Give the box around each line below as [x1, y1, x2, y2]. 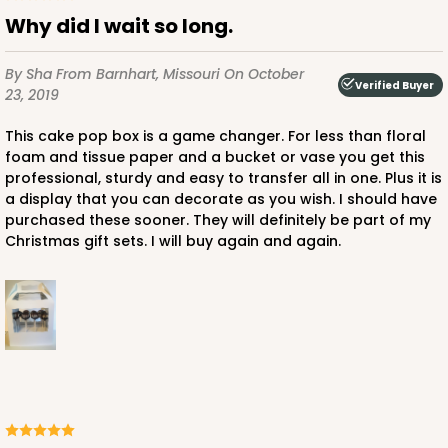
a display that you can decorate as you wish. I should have [5, 189, 437, 210]
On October [224, 64, 304, 85]
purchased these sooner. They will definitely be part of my [5, 210, 431, 231]
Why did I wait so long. [26, 12, 233, 41]
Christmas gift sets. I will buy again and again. [5, 231, 341, 252]
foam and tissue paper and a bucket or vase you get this [5, 147, 425, 168]
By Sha [5, 64, 56, 85]
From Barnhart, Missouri [56, 64, 224, 85]
